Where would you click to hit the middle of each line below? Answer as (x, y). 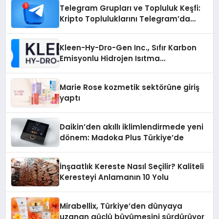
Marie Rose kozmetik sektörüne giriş (130, 88)
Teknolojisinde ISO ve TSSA (112, 69)
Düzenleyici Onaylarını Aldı (111, 80)
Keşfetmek (81, 30)
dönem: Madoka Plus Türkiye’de (122, 138)
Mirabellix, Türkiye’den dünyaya (121, 206)
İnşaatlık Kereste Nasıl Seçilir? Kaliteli (132, 167)
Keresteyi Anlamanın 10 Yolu (114, 177)
